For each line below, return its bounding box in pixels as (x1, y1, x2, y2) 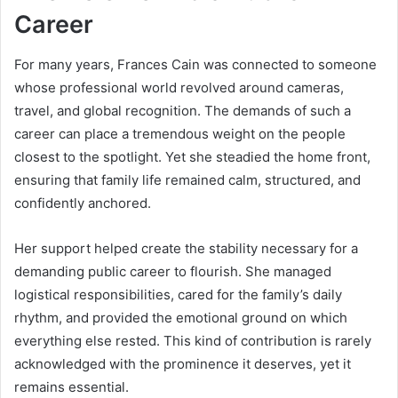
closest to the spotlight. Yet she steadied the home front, (14, 147, 370, 165)
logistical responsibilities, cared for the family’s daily (14, 285, 342, 303)
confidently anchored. (14, 194, 151, 211)
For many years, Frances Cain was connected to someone (14, 55, 377, 73)
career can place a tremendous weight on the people (14, 124, 346, 142)
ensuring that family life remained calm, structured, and (14, 171, 361, 188)
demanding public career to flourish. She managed (14, 262, 331, 280)
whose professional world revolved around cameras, (14, 78, 344, 96)
